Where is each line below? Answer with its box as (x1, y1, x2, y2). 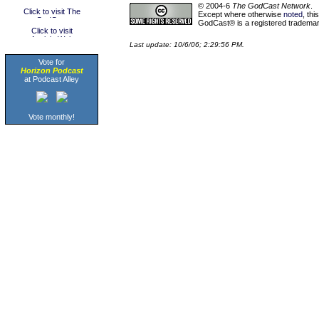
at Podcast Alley (24, 75, 79, 83)
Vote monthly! (28, 113, 75, 121)
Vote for (38, 58, 65, 66)
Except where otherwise (198, 9, 283, 19)
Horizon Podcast (20, 66, 83, 75)
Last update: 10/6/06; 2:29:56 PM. (130, 40, 244, 48)
